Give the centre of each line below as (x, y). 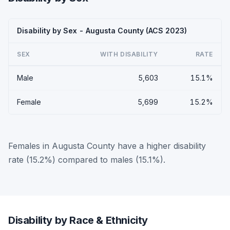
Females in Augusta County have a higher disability (107, 146)
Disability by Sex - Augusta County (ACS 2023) (102, 30)
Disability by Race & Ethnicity (78, 220)
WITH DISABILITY (129, 54)
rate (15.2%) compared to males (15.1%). (87, 159)
